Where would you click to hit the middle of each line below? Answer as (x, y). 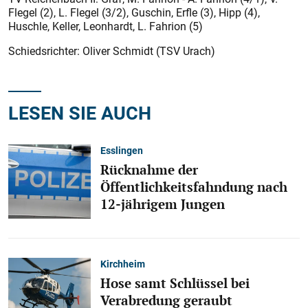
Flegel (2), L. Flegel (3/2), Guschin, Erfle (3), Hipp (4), (134, 12)
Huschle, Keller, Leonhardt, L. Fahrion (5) (106, 26)
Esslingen (122, 150)
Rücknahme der (149, 169)
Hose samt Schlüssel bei (175, 283)
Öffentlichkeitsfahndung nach (194, 187)
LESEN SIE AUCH (80, 112)
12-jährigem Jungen (163, 204)
